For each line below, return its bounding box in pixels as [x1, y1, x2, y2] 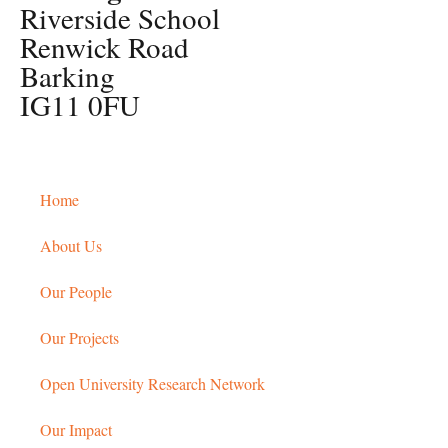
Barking [20, 55, 115, 95]
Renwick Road [20, 26, 189, 66]
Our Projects [40, 326, 119, 348]
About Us [40, 234, 102, 256]
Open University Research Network [40, 372, 265, 394]
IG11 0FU [20, 84, 140, 124]
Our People [40, 280, 112, 302]
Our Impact [40, 418, 112, 440]
